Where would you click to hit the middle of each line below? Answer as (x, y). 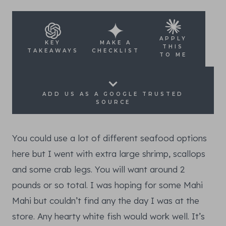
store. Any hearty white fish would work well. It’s (108, 216)
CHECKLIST (116, 51)
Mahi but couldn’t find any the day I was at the (106, 201)
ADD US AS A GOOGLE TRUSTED (113, 94)
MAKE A (116, 43)
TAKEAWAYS (53, 51)
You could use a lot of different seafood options (109, 138)
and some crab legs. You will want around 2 (98, 169)
